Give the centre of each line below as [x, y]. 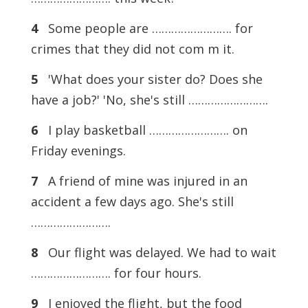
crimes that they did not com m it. [132, 49]
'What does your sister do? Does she [150, 79]
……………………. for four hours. [116, 273]
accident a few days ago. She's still [132, 202]
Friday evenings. [78, 151]
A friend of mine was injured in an [142, 181]
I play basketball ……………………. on [142, 130]
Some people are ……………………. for [145, 29]
